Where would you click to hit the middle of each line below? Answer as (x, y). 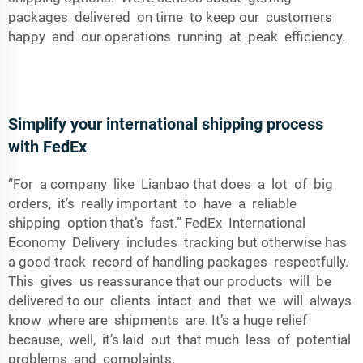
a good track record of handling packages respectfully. (178, 262)
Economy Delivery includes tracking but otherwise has (179, 242)
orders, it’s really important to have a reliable (154, 203)
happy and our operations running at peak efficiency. (177, 36)
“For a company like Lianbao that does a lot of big (172, 184)
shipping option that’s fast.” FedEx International (157, 223)
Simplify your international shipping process (166, 124)
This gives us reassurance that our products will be (171, 281)
